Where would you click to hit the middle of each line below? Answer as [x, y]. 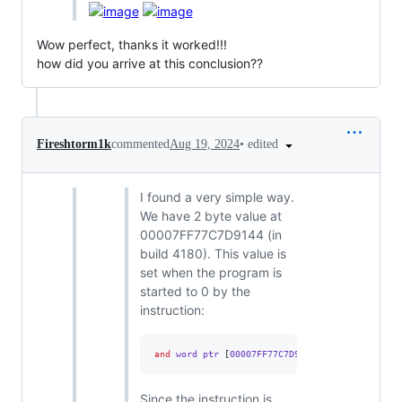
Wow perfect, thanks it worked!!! [132, 44]
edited [265, 144]
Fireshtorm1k [74, 144]
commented [140, 144]
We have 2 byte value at [211, 215]
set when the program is [211, 272]
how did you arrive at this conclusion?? [150, 63]
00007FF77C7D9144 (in [211, 234]
